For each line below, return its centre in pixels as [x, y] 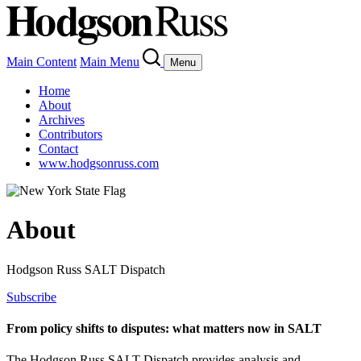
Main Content [41, 62]
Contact [58, 149]
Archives [62, 120]
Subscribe [31, 297]
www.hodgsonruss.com [99, 163]
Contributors [71, 134]
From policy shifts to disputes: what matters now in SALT [164, 329]
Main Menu [110, 62]
